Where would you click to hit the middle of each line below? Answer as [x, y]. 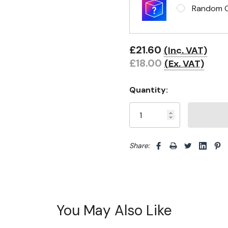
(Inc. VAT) [186, 50]
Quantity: [149, 90]
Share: [139, 146]
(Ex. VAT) [184, 64]
